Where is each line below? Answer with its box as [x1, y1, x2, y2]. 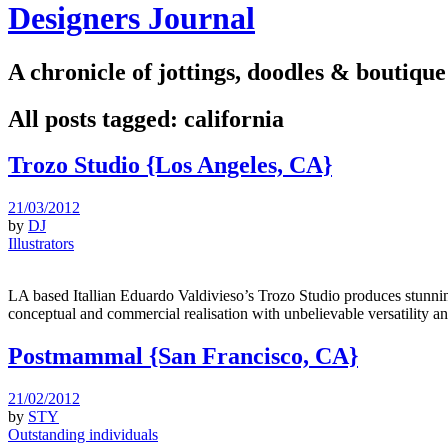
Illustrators [8, 235, 74, 253]
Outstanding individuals [8, 426, 158, 444]
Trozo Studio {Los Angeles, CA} [8, 152, 332, 179]
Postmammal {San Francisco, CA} [8, 343, 358, 370]
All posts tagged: [8, 105, 184, 132]
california [184, 105, 284, 132]
